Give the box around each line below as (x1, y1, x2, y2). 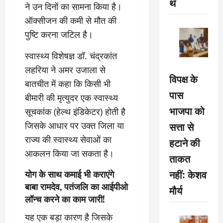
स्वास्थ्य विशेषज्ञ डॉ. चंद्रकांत (25, 50, 117, 62)
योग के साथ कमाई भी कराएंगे (25, 167, 114, 180)
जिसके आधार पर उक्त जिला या (25, 119, 124, 131)
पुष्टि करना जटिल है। (25, 28, 93, 40)
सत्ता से (169, 118, 194, 134)
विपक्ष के (169, 71, 198, 86)
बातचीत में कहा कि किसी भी (25, 78, 111, 90)
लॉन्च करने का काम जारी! (25, 192, 105, 205)
